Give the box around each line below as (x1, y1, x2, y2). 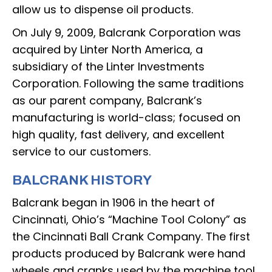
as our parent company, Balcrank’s (12, 92, 202, 108)
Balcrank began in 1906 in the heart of (12, 194, 215, 210)
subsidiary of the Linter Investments (12, 58, 205, 74)
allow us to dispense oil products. (12, 1, 193, 17)
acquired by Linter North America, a (12, 41, 203, 57)
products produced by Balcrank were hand (12, 245, 245, 261)
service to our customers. (12, 143, 151, 159)
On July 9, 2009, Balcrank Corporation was (12, 24, 241, 40)
